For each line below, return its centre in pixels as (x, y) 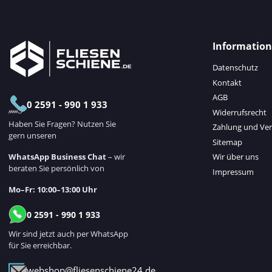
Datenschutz (235, 67)
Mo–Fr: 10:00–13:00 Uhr (53, 190)
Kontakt (227, 82)
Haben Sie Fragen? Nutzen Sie (62, 124)
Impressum (233, 172)
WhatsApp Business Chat (57, 157)
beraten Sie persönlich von (56, 168)
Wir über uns (236, 157)
